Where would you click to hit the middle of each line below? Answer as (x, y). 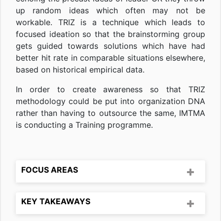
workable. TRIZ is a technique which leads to (110, 22)
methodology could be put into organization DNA (110, 101)
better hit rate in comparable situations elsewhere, (110, 58)
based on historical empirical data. (80, 70)
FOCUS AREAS (50, 169)
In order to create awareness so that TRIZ (110, 90)
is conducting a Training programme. (84, 125)
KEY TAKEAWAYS (56, 202)
